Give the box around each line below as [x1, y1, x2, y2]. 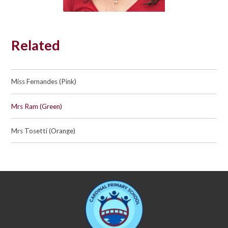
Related [11, 37, 61, 54]
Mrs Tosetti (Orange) [11, 126, 76, 135]
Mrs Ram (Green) [11, 102, 63, 110]
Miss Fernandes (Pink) [11, 77, 77, 86]
